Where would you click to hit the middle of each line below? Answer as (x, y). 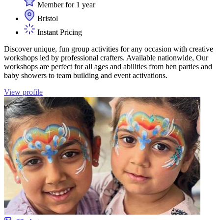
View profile (23, 92)
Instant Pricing (59, 32)
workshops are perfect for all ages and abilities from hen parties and (108, 67)
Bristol (47, 19)
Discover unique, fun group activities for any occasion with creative (109, 49)
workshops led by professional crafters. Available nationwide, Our (106, 58)
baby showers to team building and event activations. (86, 76)
